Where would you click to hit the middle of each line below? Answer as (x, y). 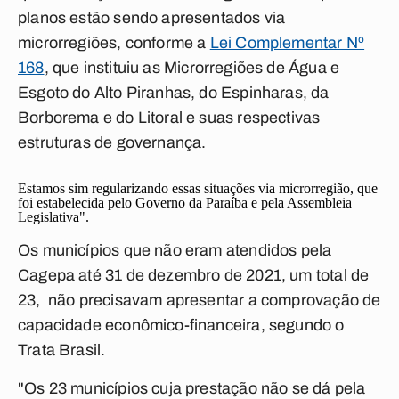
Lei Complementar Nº (287, 43)
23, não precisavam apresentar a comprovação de (199, 300)
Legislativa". (53, 217)
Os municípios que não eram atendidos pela (175, 250)
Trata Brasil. (62, 350)
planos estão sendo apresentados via (152, 18)
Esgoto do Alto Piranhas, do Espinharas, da (174, 93)
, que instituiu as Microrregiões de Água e (192, 68)
